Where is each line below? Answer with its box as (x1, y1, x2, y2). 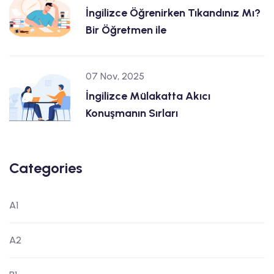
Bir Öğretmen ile (86, 23, 166, 37)
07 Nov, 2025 (86, 70, 144, 83)
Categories (9, 159, 83, 177)
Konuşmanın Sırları (86, 106, 178, 120)
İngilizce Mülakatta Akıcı (86, 89, 210, 103)
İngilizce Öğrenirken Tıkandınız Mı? (86, 6, 261, 20)
